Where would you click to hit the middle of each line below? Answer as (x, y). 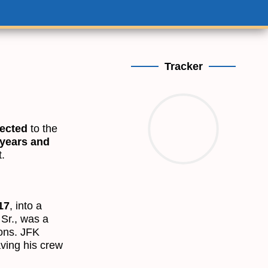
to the (42, 128)
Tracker (183, 66)
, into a (26, 205)
